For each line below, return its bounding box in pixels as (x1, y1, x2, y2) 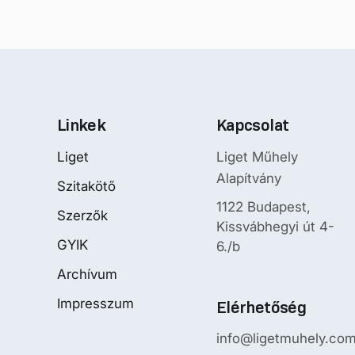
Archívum (57, 265, 117, 282)
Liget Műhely (216, 148, 298, 165)
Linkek (57, 114, 106, 136)
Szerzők (57, 207, 108, 223)
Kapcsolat (216, 114, 289, 136)
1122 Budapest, (216, 198, 311, 215)
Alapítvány (216, 170, 281, 186)
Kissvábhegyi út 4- (216, 218, 334, 235)
